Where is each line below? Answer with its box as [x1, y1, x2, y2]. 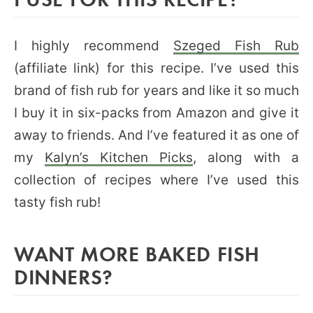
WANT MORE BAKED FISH [14, 239, 261, 267]
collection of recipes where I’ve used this [14, 171, 299, 188]
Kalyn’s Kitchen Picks [45, 149, 193, 166]
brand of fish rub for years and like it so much [14, 82, 299, 99]
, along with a [193, 149, 299, 166]
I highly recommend [14, 37, 173, 54]
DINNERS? [14, 262, 113, 290]
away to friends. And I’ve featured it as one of [14, 126, 299, 143]
